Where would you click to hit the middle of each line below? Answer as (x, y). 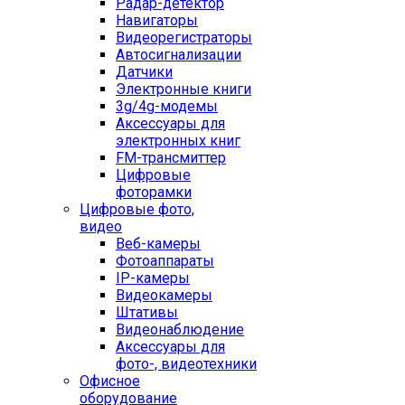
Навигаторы (157, 20)
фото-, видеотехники (186, 364)
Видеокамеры (164, 295)
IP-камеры (153, 278)
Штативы (147, 312)
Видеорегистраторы (184, 38)
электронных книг (178, 141)
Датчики (144, 72)
